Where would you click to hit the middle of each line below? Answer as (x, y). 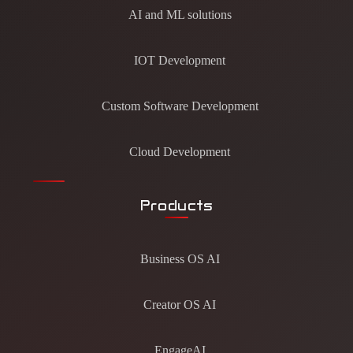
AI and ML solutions (180, 14)
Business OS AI (180, 258)
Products (176, 205)
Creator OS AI (180, 304)
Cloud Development (180, 151)
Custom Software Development (180, 106)
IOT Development (180, 60)
